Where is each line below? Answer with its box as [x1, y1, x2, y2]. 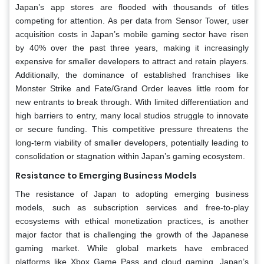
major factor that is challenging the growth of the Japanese [15, 229, 249, 239]
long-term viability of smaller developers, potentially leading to [15, 137, 249, 147]
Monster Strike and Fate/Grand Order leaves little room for [15, 83, 249, 93]
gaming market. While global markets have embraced [15, 243, 249, 253]
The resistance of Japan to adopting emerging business [15, 189, 249, 199]
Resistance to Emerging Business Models [15, 169, 197, 181]
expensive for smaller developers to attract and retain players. [15, 56, 249, 66]
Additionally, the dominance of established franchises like [15, 70, 249, 80]
